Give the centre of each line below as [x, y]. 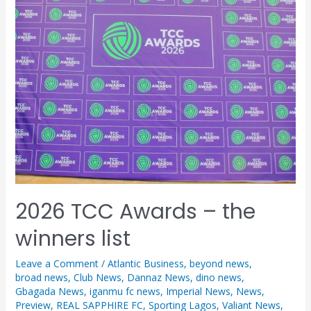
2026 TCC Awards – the [135, 211]
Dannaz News [158, 277]
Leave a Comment [57, 263]
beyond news [219, 263]
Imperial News [198, 291]
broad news [41, 277]
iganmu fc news [125, 291]
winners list [73, 238]
